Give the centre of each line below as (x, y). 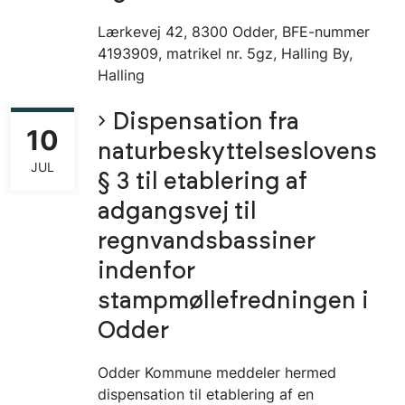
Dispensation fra (206, 123)
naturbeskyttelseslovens (237, 153)
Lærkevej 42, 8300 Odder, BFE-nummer (234, 32)
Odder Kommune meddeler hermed (217, 373)
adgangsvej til (177, 212)
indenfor (146, 272)
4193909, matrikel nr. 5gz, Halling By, (225, 54)
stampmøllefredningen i (233, 302)
